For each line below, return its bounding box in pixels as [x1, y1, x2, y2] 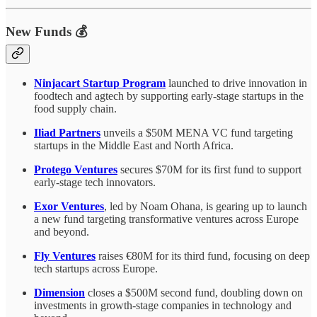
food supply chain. [34, 103, 117, 115]
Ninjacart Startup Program [34, 77, 166, 90]
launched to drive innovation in [166, 77, 307, 90]
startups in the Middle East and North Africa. [34, 139, 234, 152]
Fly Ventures [34, 250, 96, 263]
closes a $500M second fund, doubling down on [85, 287, 303, 299]
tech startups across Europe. [34, 263, 158, 275]
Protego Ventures [34, 163, 117, 176]
